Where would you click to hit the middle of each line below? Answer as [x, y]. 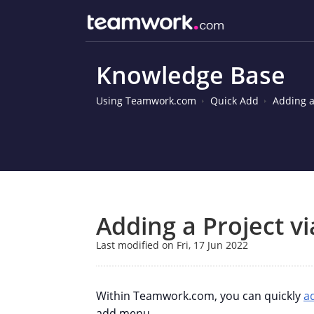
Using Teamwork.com [146, 101]
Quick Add [234, 101]
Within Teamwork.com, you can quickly [200, 295]
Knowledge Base [191, 75]
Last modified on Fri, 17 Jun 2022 [172, 245]
